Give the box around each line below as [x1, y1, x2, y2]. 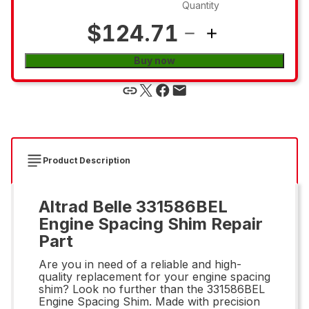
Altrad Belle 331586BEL [39, 196, 228, 217]
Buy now [134, 54, 175, 66]
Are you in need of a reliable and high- [39, 257, 241, 271]
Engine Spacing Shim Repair [39, 213, 263, 234]
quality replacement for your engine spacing [39, 269, 270, 283]
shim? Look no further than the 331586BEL [39, 281, 265, 296]
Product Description [43, 154, 130, 166]
